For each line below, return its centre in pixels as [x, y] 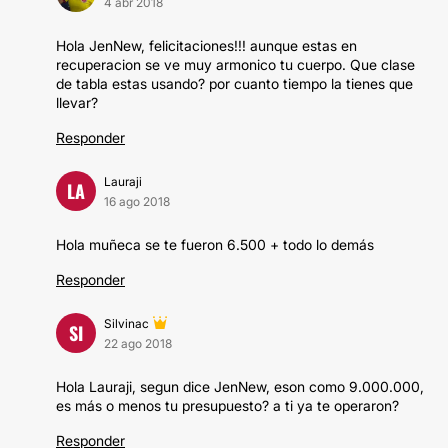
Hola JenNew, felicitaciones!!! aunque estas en [206, 45]
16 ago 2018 [137, 201]
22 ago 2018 [138, 343]
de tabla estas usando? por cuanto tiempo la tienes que [234, 83]
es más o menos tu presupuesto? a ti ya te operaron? [227, 405]
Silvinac [126, 323]
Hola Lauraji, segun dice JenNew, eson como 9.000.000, [240, 386]
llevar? [77, 102]
